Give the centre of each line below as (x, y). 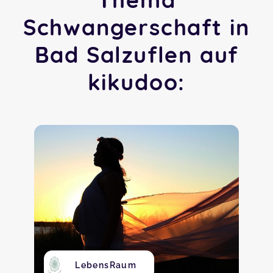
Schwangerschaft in (136, 27)
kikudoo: (136, 82)
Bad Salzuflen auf (136, 55)
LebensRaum (106, 265)
